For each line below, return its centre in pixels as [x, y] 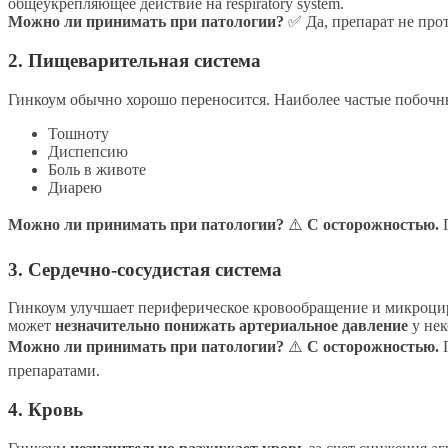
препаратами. [54, 371]
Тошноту [78, 133]
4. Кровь [45, 409]
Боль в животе [97, 169]
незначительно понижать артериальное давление [231, 326]
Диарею [75, 187]
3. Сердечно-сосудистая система [145, 269]
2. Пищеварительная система [134, 61]
